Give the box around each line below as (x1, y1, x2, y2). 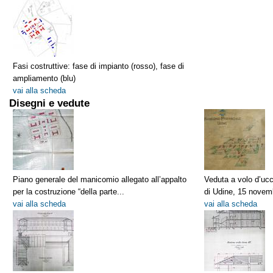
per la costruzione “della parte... (13, 186, 124, 196)
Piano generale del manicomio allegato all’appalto (13, 174, 186, 184)
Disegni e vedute (9, 96, 90, 109)
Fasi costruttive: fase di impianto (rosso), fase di (13, 61, 184, 71)
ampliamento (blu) (13, 73, 76, 83)
